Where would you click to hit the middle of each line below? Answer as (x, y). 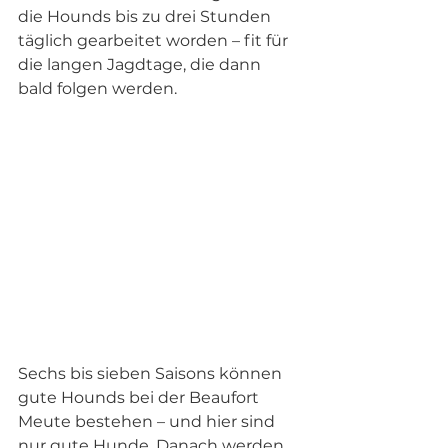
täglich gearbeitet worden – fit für (155, 41)
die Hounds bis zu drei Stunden (146, 17)
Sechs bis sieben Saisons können (152, 374)
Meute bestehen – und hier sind (148, 422)
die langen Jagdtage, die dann (141, 65)
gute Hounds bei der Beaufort (140, 398)
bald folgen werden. (97, 89)
